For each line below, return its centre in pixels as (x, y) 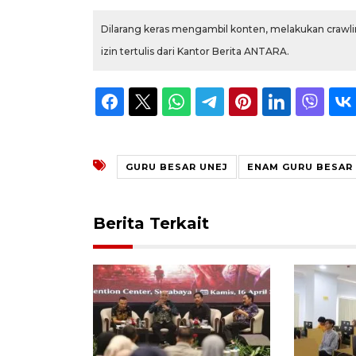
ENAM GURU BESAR (300, 166)
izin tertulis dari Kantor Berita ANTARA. (195, 51)
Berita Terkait (151, 223)
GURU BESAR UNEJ (177, 166)
